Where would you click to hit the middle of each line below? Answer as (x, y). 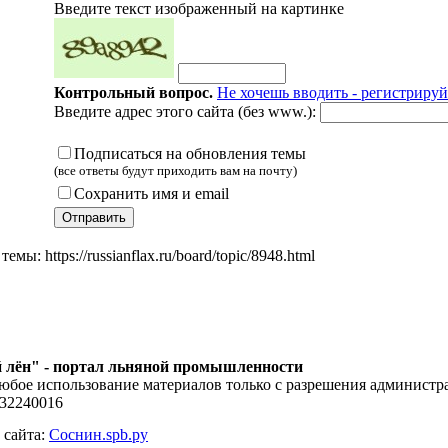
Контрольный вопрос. (133, 93)
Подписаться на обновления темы (190, 154)
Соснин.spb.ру (98, 434)
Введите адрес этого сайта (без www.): (187, 112)
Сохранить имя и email (151, 194)
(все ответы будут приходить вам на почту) (175, 171)
